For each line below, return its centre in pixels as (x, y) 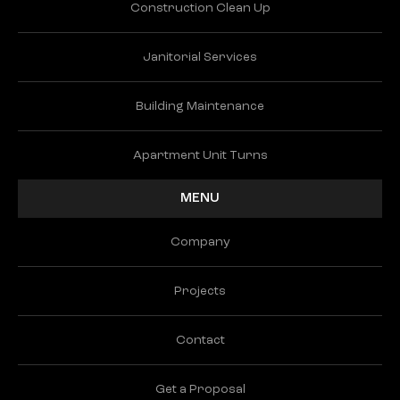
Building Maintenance (200, 106)
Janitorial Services (200, 57)
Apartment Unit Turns (200, 155)
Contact (200, 340)
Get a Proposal (200, 389)
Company (200, 242)
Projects (200, 291)
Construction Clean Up (200, 8)
